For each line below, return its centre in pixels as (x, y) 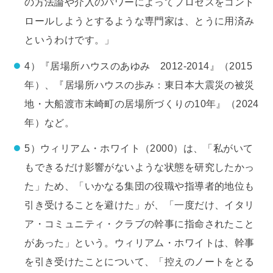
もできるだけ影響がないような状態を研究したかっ (140, 167)
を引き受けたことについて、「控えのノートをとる (140, 262)
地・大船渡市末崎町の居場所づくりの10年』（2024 (142, 103)
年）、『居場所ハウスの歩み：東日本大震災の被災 (140, 84)
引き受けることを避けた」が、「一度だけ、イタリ (140, 205)
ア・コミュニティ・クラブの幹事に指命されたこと (140, 224)
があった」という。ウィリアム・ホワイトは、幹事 (140, 243)
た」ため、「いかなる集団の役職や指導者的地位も (140, 186)
